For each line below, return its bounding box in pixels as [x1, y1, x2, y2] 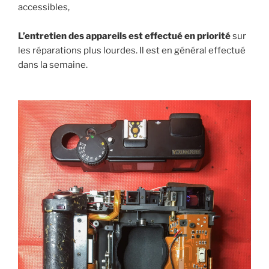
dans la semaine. [18, 59, 88, 71]
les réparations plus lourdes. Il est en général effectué [18, 45, 246, 56]
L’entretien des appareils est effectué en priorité [18, 31, 232, 42]
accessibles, [18, 2, 70, 13]
